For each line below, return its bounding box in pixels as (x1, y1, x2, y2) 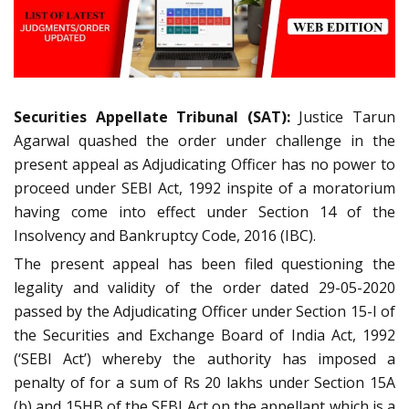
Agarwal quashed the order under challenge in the (14, 131, 395, 152)
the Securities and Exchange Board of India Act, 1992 (14, 325, 395, 346)
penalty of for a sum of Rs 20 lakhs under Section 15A (14, 372, 395, 393)
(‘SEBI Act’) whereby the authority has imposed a (14, 349, 395, 370)
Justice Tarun (299, 107, 396, 128)
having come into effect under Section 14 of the (14, 202, 395, 223)
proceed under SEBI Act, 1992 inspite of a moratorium (14, 178, 395, 199)
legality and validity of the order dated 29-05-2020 (14, 278, 395, 299)
